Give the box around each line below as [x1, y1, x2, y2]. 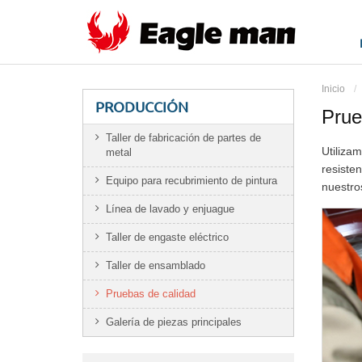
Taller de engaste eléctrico [106, 231, 229, 243]
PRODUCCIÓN [95, 99, 188, 115]
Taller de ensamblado [106, 259, 205, 271]
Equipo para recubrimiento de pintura [106, 175, 277, 187]
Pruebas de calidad [106, 288, 196, 300]
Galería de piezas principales [106, 316, 242, 328]
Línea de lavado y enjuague [106, 203, 234, 215]
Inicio [322, 83, 346, 95]
